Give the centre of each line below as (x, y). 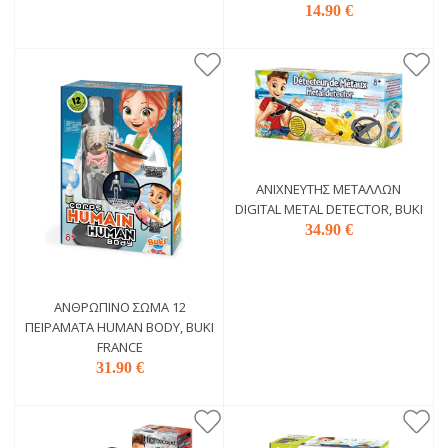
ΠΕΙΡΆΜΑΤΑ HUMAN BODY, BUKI (119, 327)
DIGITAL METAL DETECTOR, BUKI (328, 209)
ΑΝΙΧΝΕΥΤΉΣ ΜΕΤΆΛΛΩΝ (328, 189)
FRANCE (119, 347)
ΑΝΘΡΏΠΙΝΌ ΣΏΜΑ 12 (119, 307)
